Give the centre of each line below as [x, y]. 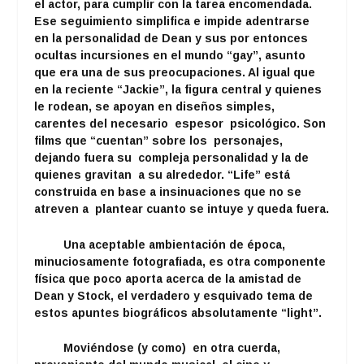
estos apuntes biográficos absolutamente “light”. [178, 312]
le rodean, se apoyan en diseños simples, [155, 107]
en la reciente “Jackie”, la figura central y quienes [178, 90]
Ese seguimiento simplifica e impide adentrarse [175, 22]
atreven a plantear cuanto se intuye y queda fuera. [182, 209]
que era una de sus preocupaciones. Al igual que [175, 73]
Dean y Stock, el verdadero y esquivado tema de [174, 295]
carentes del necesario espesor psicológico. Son [180, 124]
